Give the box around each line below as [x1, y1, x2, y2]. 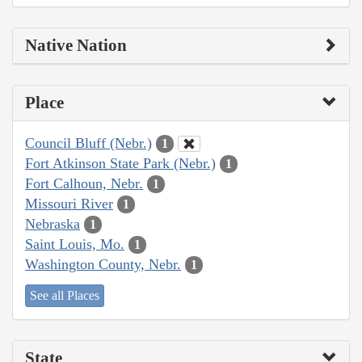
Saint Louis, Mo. [25, 235, 124, 252]
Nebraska [25, 215, 80, 232]
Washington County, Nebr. [25, 255, 181, 272]
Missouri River [25, 195, 113, 212]
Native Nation [25, 35, 127, 55]
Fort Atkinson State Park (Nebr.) [25, 154, 216, 171]
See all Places [30, 288, 99, 303]
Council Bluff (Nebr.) [25, 134, 152, 151]
